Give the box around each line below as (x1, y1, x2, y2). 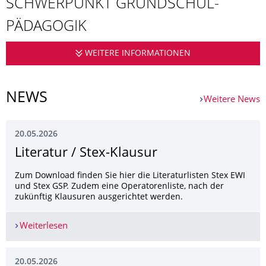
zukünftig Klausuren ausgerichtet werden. (15, 194, 183, 201)
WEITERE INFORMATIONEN (85, 50, 191, 58)
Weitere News (204, 96, 260, 104)
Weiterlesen (19, 222, 68, 231)
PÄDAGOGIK (6, 20, 87, 34)
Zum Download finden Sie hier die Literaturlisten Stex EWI (15, 172, 245, 180)
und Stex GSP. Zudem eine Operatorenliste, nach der (15, 183, 224, 191)
